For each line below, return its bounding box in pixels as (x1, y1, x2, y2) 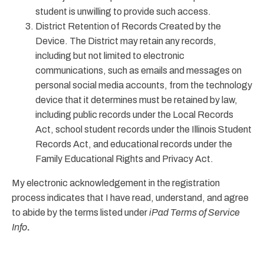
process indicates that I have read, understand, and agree (12, 193, 249, 203)
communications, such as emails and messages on (35, 65, 242, 75)
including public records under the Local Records (35, 110, 233, 120)
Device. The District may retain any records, (35, 36, 216, 46)
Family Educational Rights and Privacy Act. (35, 154, 213, 164)
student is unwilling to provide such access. (35, 6, 211, 16)
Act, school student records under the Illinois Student (35, 124, 252, 134)
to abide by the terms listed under (12, 207, 149, 217)
